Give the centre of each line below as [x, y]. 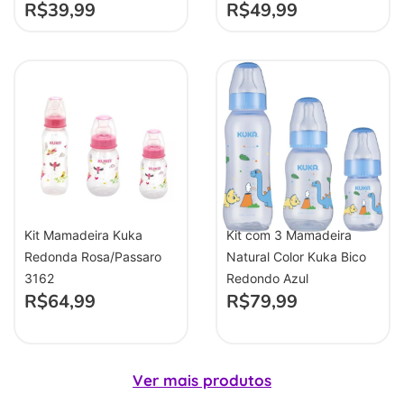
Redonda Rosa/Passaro [93, 256]
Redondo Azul [267, 278]
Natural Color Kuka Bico [296, 256]
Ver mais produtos [202, 380]
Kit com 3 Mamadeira [289, 234]
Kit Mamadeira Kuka [83, 234]
